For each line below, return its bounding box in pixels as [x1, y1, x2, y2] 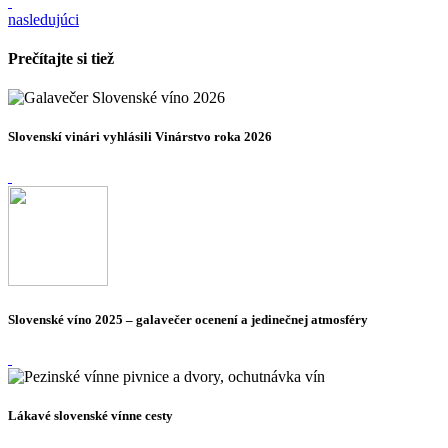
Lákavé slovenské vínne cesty [8, 408, 173, 424]
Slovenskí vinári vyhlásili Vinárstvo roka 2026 [8, 129, 272, 145]
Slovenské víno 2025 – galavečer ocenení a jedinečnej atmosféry [8, 311, 368, 327]
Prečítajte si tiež [8, 49, 114, 67]
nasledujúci [8, 10, 79, 28]
